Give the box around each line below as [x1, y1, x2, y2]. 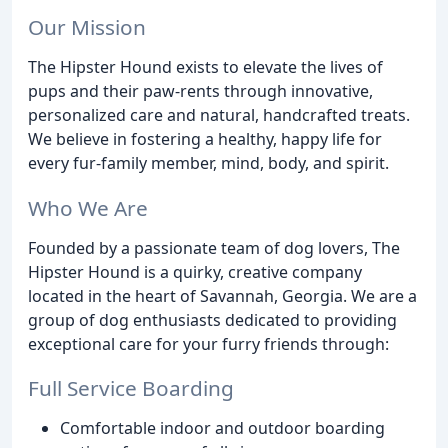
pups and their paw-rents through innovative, [28, 79, 373, 102]
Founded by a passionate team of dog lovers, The [28, 236, 400, 259]
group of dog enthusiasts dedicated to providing [28, 308, 397, 331]
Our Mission [28, 12, 146, 41]
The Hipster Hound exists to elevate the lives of [28, 55, 383, 78]
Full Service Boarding [28, 374, 234, 403]
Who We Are [28, 193, 148, 222]
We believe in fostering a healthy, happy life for [28, 127, 382, 150]
